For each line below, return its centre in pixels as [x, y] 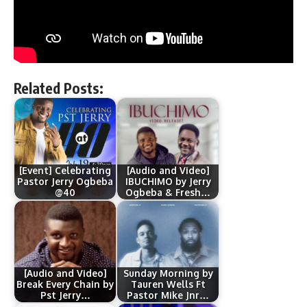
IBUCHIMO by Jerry [168, 181]
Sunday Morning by [168, 273]
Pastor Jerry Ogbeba [65, 181]
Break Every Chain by [65, 284]
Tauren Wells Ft [168, 284]
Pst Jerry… [65, 295]
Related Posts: [59, 88]
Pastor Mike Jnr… [168, 295]
